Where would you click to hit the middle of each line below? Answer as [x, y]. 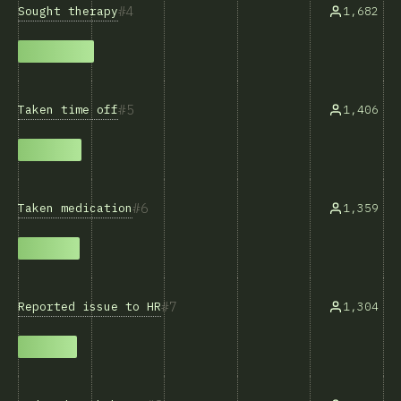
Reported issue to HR [90, 306]
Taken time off [68, 109]
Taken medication [75, 208]
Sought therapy [68, 11]
